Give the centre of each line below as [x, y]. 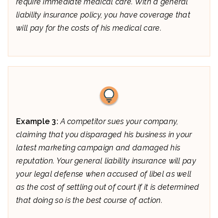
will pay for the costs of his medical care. [89, 28]
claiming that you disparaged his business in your [104, 134]
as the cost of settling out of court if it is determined [108, 187]
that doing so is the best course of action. [89, 200]
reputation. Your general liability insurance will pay [106, 161]
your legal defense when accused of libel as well [104, 174]
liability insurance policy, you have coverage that [103, 15]
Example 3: [38, 121]
